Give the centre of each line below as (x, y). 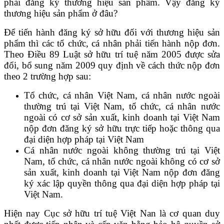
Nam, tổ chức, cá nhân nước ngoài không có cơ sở (122, 161)
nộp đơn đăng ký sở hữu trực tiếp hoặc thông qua (122, 128)
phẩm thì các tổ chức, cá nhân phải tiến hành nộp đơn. (112, 43)
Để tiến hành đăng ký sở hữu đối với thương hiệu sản (112, 32)
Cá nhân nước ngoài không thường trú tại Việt (122, 150)
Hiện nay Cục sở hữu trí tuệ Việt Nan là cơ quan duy (112, 213)
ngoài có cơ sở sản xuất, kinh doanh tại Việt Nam (122, 117)
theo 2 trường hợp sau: (47, 76)
